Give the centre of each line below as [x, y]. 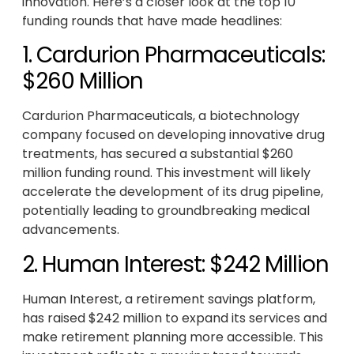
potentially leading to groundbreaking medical [166, 211]
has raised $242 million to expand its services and [175, 318]
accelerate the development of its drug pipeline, [173, 192]
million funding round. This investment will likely [166, 173]
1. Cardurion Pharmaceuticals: [173, 55]
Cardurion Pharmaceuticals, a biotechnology [161, 116]
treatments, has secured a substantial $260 [158, 154]
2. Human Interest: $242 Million [175, 264]
